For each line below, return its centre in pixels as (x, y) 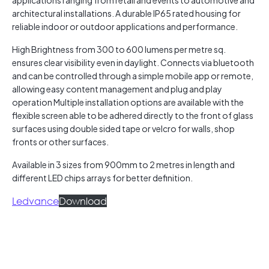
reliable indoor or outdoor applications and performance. (125, 27)
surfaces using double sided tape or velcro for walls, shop (123, 129)
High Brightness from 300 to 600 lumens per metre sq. (119, 50)
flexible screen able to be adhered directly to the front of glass (133, 116)
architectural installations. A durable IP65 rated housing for (126, 14)
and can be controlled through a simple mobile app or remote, (133, 76)
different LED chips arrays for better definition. (102, 178)
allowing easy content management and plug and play (117, 89)
